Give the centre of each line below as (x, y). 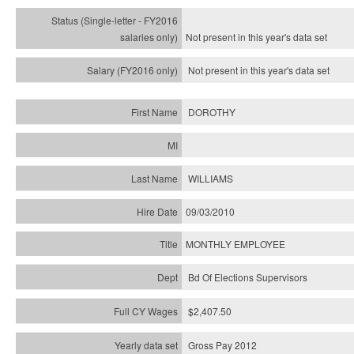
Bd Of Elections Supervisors (248, 277)
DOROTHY (212, 112)
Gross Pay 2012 (222, 345)
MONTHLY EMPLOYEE (235, 244)
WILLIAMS (211, 178)
